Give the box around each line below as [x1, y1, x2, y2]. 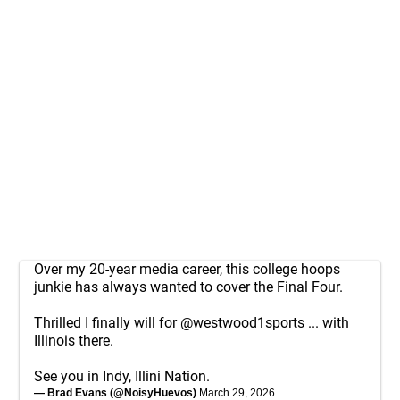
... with [304, 314, 349, 331]
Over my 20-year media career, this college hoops [34, 261, 340, 278]
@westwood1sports [180, 314, 304, 331]
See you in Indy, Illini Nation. [34, 368, 210, 385]
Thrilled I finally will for [34, 314, 180, 331]
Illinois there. [34, 332, 113, 349]
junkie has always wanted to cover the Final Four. [34, 279, 343, 296]
